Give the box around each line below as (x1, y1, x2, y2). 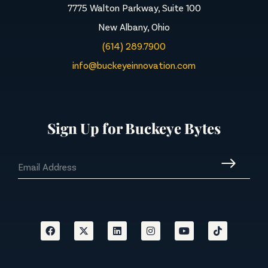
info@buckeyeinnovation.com (72, 59, 196, 71)
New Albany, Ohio (98, 20, 170, 32)
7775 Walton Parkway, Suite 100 (67, 1, 201, 13)
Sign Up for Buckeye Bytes (47, 118, 221, 138)
